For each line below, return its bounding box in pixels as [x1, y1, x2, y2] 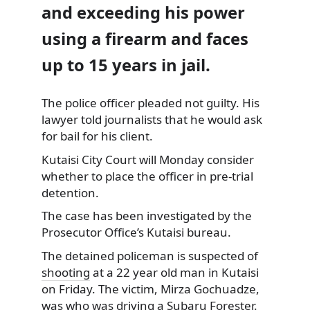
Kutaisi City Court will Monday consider [42, 151, 254, 167]
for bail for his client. [42, 127, 153, 144]
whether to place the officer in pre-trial [42, 167, 253, 184]
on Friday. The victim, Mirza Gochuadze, [42, 280, 259, 297]
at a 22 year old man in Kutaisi [90, 264, 259, 280]
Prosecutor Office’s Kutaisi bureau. [42, 224, 231, 241]
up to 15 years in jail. [42, 54, 210, 77]
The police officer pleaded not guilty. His [42, 94, 259, 111]
